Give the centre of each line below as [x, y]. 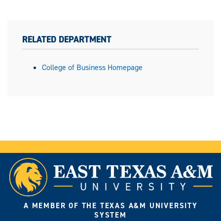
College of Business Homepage [92, 68]
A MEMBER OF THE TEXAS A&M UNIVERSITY [111, 206]
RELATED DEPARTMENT [67, 40]
